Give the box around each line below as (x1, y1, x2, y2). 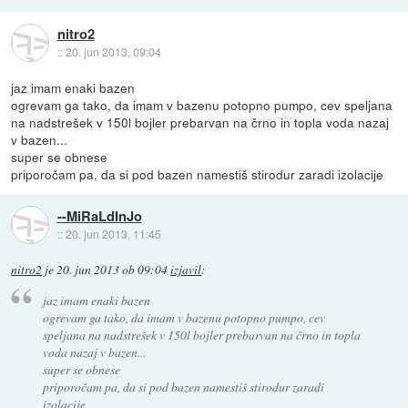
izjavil (170, 261, 202, 279)
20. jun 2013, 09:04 (65, 43, 161, 59)
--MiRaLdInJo (56, 205, 142, 226)
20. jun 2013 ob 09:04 (56, 261, 168, 279)
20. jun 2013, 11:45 (65, 225, 161, 241)
